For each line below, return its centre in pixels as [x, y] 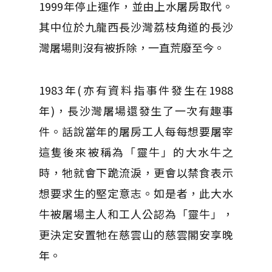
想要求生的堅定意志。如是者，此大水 [136, 193]
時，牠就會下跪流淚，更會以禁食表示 [136, 172]
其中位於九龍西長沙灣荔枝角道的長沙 [136, 27]
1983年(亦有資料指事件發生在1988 [136, 90]
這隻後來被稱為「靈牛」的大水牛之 [136, 152]
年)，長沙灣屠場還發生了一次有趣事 [136, 110]
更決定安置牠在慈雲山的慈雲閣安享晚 [136, 234]
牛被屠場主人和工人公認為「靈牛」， [136, 214]
